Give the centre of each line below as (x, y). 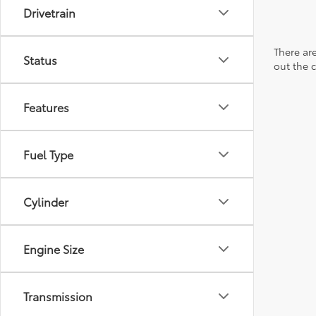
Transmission (58, 296)
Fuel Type (48, 154)
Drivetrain (49, 12)
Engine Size (54, 249)
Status (40, 60)
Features (46, 107)
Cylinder (46, 201)
